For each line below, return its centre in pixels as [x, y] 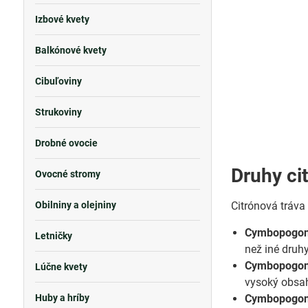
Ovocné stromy [67, 174]
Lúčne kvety [61, 267]
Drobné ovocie [66, 143]
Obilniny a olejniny [75, 205]
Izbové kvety [62, 19]
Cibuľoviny [58, 81]
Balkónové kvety [70, 50]
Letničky [53, 236]
